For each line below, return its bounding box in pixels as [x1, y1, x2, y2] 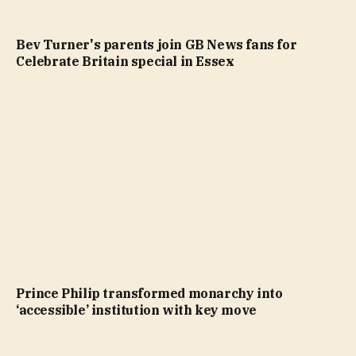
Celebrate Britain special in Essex [16, 52, 234, 69]
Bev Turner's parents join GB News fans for [16, 36, 297, 52]
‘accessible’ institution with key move [16, 302, 257, 318]
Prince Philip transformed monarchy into [16, 285, 283, 301]
